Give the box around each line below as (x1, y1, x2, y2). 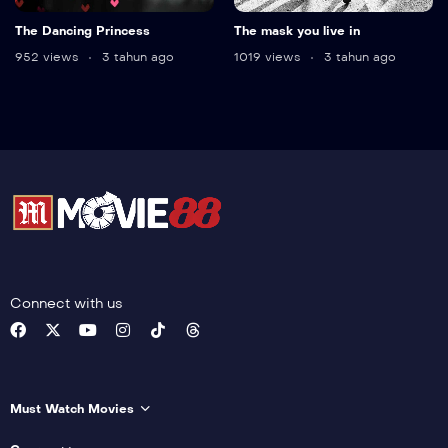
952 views (15, 50, 82, 65)
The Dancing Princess (15, 24, 150, 39)
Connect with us (10, 295, 123, 313)
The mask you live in (234, 24, 360, 39)
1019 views (234, 50, 304, 65)
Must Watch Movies (10, 402, 134, 417)
